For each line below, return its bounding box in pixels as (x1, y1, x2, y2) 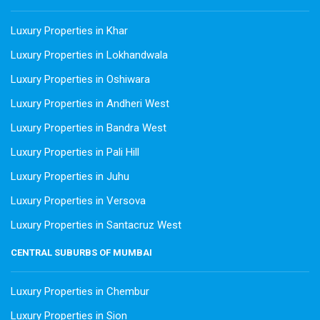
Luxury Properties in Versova (11, 194, 146, 208)
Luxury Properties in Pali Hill (11, 146, 139, 159)
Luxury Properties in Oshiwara (11, 73, 150, 86)
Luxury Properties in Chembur (11, 285, 149, 299)
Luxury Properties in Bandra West (11, 121, 166, 135)
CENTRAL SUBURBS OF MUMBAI (11, 247, 152, 259)
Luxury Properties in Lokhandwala (11, 49, 168, 62)
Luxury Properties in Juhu (11, 170, 129, 184)
